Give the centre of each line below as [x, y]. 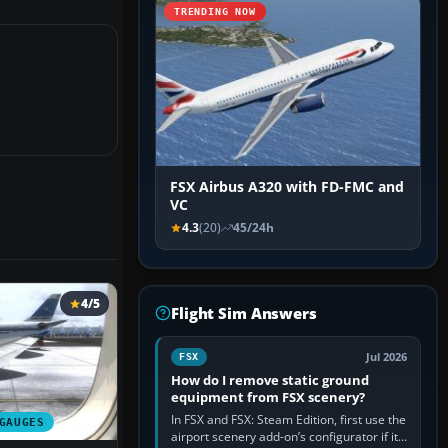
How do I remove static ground [270, 380]
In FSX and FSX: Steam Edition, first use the [288, 420]
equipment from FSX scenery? [268, 397]
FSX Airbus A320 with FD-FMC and [287, 187]
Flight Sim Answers [244, 313]
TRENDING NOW [215, 12]
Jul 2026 [386, 357]
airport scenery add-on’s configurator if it [284, 437]
